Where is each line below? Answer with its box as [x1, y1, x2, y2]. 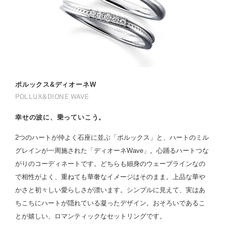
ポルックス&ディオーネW [15, 80, 96, 88]
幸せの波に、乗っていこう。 [15, 113, 106, 121]
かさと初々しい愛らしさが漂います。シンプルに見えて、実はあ [15, 186, 205, 194]
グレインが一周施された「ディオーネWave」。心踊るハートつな [15, 146, 209, 154]
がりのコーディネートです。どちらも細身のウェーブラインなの [15, 159, 205, 167]
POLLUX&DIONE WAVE [15, 92, 89, 100]
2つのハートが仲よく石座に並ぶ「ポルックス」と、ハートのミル [15, 133, 209, 141]
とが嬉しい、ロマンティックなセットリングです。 [15, 212, 166, 220]
